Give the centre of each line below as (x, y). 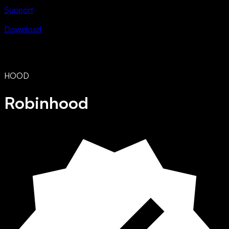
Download (23, 29)
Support (19, 10)
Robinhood (46, 103)
